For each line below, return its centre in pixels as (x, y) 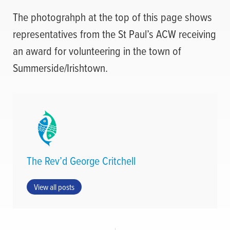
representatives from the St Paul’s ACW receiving (114, 34)
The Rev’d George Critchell (81, 160)
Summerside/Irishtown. (60, 68)
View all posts (54, 187)
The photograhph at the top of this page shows (112, 17)
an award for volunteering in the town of (97, 51)
